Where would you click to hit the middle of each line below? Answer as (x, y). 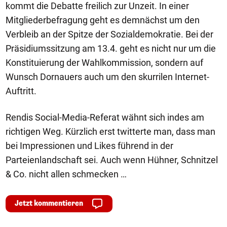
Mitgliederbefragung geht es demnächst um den (103, 20)
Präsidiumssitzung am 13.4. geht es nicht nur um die (111, 48)
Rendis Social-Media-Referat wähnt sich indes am (105, 117)
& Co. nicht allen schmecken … (66, 174)
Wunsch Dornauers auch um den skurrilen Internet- (107, 77)
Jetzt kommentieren (49, 203)
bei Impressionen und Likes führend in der (89, 145)
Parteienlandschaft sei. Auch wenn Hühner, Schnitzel (112, 160)
